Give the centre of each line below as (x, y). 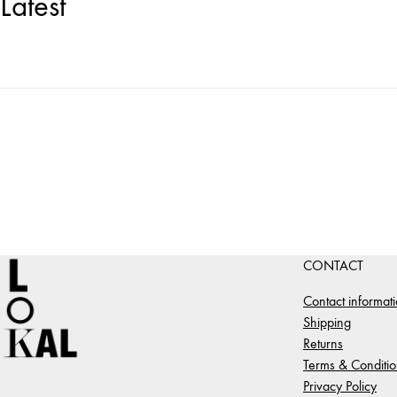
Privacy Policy (340, 386)
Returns (323, 343)
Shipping (327, 322)
